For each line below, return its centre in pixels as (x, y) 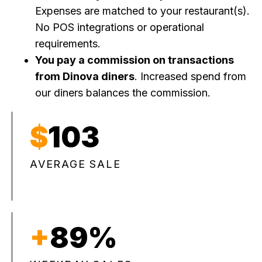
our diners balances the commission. (123, 93)
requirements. (68, 44)
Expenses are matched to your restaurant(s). (142, 11)
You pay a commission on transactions (135, 60)
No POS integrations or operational (120, 27)
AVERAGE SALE (75, 164)
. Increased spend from (190, 77)
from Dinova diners (85, 77)
